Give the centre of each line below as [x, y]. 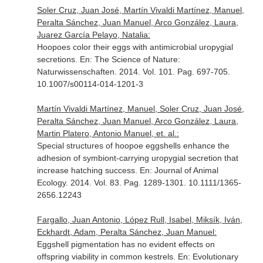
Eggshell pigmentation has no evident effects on [126, 244]
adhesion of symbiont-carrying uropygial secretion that [137, 158]
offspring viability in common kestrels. [107, 257]
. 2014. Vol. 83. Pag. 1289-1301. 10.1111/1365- [153, 183]
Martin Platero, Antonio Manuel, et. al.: [108, 133]
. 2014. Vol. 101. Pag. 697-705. [172, 72]
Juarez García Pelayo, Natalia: [93, 35]
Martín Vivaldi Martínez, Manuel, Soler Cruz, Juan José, [140, 109]
